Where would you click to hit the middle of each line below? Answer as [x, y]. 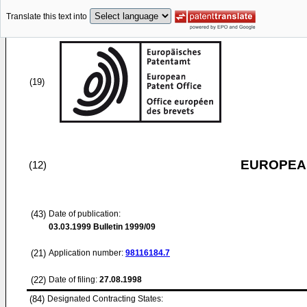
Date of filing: [73, 280]
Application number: [87, 253]
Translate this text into [47, 17]
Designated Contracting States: [105, 299]
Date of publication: [85, 214]
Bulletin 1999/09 [123, 227]
